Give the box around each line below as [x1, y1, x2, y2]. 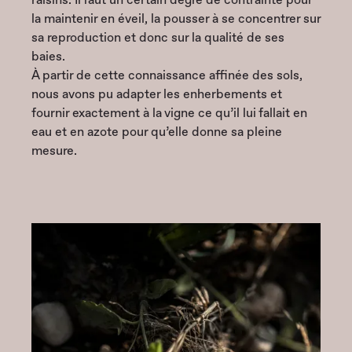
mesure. [31, 143, 77, 158]
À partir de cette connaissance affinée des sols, [31, 68, 302, 82]
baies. [31, 49, 65, 64]
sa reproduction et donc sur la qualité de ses [31, 30, 284, 45]
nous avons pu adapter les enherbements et [31, 86, 282, 101]
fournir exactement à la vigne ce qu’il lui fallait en [31, 105, 307, 120]
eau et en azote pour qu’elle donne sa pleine [31, 124, 282, 139]
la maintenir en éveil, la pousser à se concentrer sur [31, 11, 321, 26]
